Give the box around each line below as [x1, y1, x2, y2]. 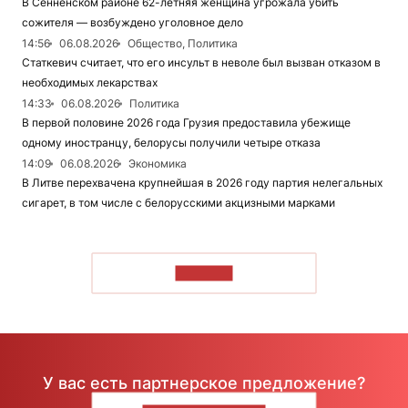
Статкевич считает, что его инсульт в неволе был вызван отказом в [22, 56, 381, 70]
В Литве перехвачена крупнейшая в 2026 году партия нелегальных [22, 176, 382, 190]
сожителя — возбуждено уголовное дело [22, 15, 243, 30]
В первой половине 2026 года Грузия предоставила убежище [22, 116, 351, 130]
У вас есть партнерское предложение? [43, 372, 365, 393]
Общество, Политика [127, 36, 238, 51]
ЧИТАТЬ [175, 265, 233, 281]
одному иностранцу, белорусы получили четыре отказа [22, 136, 321, 150]
